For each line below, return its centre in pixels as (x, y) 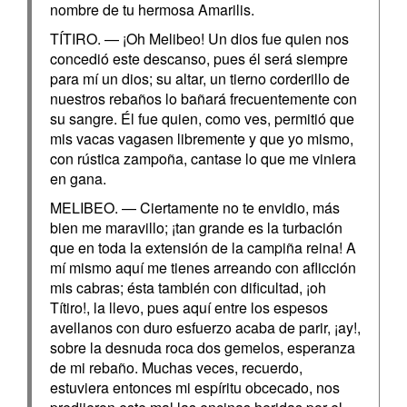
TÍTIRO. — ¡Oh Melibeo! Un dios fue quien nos (199, 39)
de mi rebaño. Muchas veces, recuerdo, (176, 367)
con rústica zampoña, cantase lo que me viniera (203, 159)
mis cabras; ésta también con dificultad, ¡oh (188, 288)
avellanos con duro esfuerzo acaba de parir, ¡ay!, (205, 328)
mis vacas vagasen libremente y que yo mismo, (202, 139)
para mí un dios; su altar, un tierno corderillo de (200, 79)
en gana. (78, 179)
